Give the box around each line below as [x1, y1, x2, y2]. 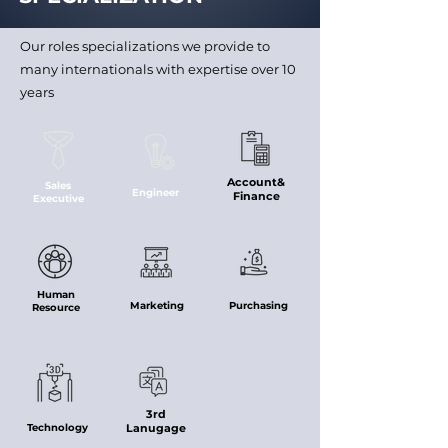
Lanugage [126, 421, 186, 435]
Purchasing [228, 299, 288, 312]
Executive [32, 192, 84, 205]
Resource [32, 301, 80, 314]
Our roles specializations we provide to [20, 38, 270, 54]
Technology [26, 421, 88, 434]
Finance [232, 189, 280, 203]
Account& [227, 175, 285, 189]
